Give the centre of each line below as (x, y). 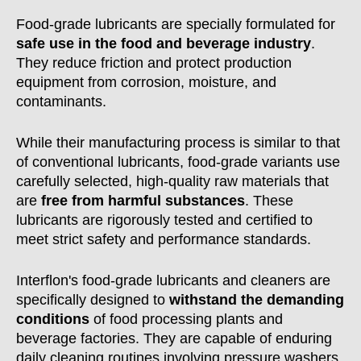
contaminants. (61, 102)
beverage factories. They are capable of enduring (174, 338)
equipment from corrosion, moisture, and (146, 82)
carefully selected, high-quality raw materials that (172, 181)
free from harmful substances (143, 201)
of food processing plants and (186, 319)
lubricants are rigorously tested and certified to (164, 220)
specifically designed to (93, 300)
